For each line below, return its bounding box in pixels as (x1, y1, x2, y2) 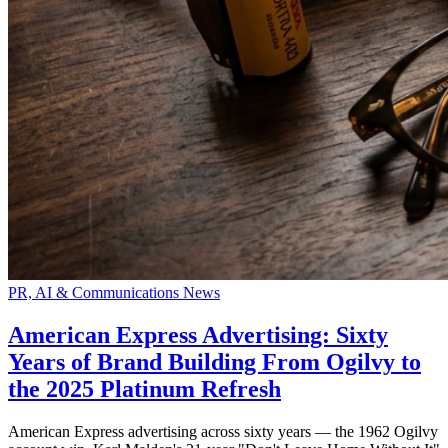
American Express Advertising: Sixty (8, 322, 388, 349)
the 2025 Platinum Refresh (8, 376, 281, 403)
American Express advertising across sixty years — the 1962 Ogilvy (8, 423, 438, 440)
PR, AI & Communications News (8, 284, 220, 302)
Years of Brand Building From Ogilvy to (8, 349, 421, 376)
